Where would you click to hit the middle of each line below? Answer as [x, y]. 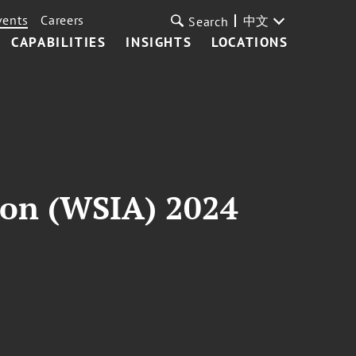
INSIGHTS [159, 42]
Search [209, 21]
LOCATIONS [250, 42]
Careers [63, 20]
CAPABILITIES [59, 42]
